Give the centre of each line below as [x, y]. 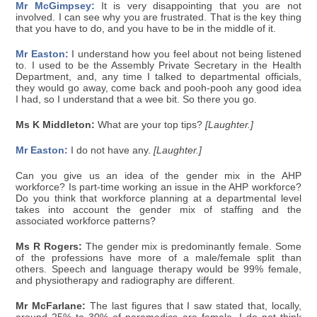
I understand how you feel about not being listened [185, 54]
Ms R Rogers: [49, 247]
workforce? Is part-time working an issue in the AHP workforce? [158, 188]
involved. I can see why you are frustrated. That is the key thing [158, 18]
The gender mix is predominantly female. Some [192, 247]
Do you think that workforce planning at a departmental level [158, 199]
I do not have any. [111, 151]
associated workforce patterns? [86, 221]
